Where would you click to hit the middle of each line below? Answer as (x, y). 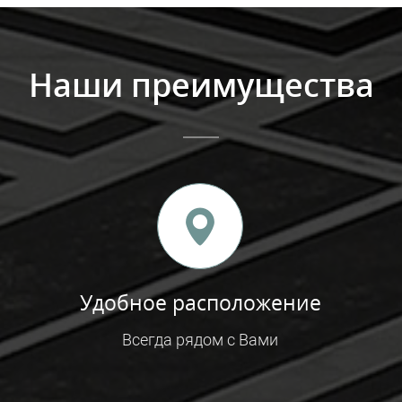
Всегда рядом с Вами (201, 340)
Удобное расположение (200, 302)
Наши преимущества (201, 85)
